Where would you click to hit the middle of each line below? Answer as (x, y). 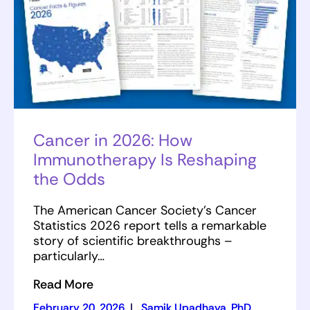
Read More (63, 284)
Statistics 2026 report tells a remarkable (150, 225)
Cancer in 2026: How (113, 140)
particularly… (69, 256)
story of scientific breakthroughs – (133, 240)
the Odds (69, 179)
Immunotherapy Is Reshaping (145, 160)
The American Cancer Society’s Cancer (145, 210)
